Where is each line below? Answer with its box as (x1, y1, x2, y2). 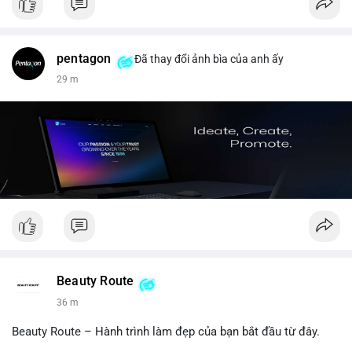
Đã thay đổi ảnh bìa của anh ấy (131, 52, 284, 65)
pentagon (57, 51, 112, 66)
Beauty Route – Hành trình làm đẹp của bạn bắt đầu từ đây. (12, 324, 320, 339)
